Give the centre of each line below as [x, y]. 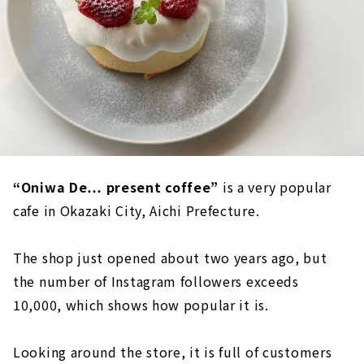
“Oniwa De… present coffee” [118, 187]
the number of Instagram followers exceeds [156, 281]
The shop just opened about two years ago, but [170, 258]
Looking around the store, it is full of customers [173, 352]
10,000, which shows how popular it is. [141, 305]
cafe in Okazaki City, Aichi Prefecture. [136, 210]
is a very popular [277, 187]
